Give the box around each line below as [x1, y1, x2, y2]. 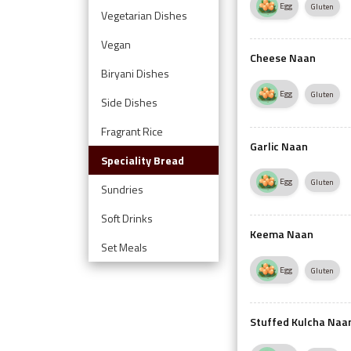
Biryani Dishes [100, 64, 169, 81]
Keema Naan [250, 226, 314, 243]
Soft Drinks [100, 209, 153, 226]
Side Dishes [100, 93, 157, 110]
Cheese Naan [250, 49, 317, 67]
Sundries [100, 180, 143, 197]
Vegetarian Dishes [100, 6, 187, 24]
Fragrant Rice [100, 122, 163, 139]
